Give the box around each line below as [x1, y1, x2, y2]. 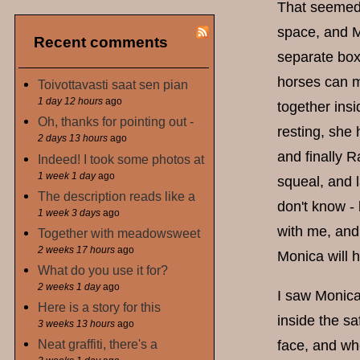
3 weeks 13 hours [38, 317, 116, 329]
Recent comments [34, 33, 169, 51]
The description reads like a [38, 188, 196, 203]
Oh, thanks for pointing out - [38, 114, 194, 129]
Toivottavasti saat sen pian [38, 77, 189, 92]
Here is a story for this [38, 299, 162, 314]
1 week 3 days [38, 207, 101, 219]
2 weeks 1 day [38, 280, 101, 292]
